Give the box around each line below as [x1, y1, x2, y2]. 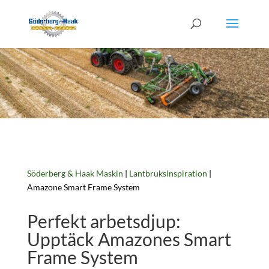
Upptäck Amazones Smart [26, 228, 231, 250]
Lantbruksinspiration [128, 168, 207, 178]
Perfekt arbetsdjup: [26, 210, 181, 232]
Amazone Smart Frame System [26, 181, 140, 192]
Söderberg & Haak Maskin [26, 168, 123, 178]
